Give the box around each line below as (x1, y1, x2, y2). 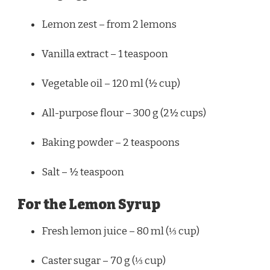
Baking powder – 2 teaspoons (42, 136, 180, 149)
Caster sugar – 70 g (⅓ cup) (42, 254, 166, 267)
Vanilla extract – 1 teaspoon (42, 48, 168, 61)
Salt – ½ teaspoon (42, 166, 124, 179)
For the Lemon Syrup (17, 196, 160, 213)
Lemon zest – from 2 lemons (42, 18, 177, 31)
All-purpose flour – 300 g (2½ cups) (42, 107, 206, 120)
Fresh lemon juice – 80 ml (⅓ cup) (42, 224, 199, 237)
